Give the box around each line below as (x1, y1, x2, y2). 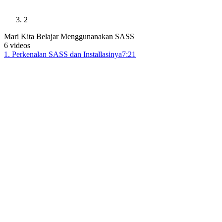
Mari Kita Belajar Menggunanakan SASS (4, 32, 134, 41)
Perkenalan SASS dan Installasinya (12, 50, 122, 58)
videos (10, 41, 30, 50)
